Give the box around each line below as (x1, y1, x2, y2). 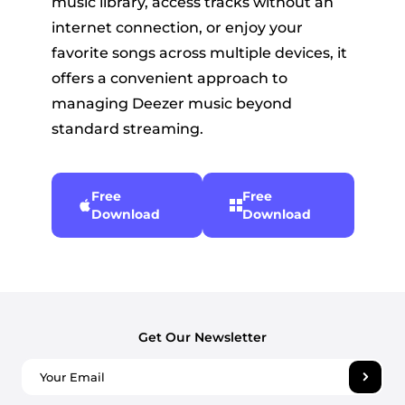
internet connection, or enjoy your (51, 19, 303, 37)
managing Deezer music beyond (51, 95, 292, 113)
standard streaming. (51, 120, 203, 138)
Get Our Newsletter (138, 329, 267, 346)
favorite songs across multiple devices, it (51, 44, 347, 62)
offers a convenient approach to (51, 70, 287, 88)
